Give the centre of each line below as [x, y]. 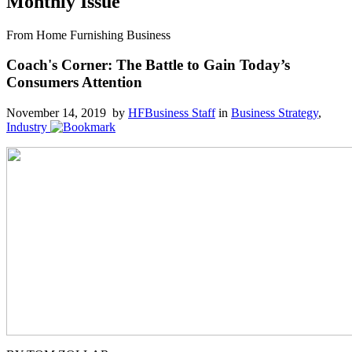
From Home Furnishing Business [88, 35]
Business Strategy [275, 113]
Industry [27, 127]
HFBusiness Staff [172, 113]
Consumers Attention [74, 82]
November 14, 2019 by [67, 113]
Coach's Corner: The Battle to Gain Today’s [148, 65]
